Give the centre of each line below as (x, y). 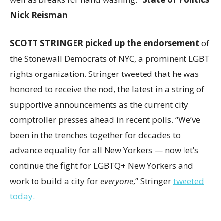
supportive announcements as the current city (99, 104)
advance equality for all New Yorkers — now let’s (104, 150)
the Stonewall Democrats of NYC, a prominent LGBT (110, 58)
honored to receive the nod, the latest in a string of (107, 89)
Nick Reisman (39, 15)
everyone (117, 181)
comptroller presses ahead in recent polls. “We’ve (105, 120)
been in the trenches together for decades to (95, 135)
